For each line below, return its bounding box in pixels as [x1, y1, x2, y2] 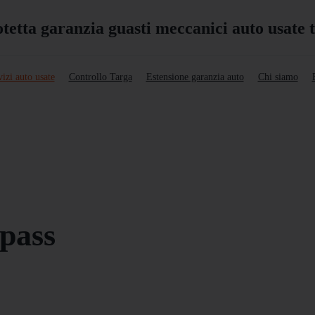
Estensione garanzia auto [146, 72, 244, 83]
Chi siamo [257, 72, 298, 83]
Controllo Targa [68, 72, 132, 83]
